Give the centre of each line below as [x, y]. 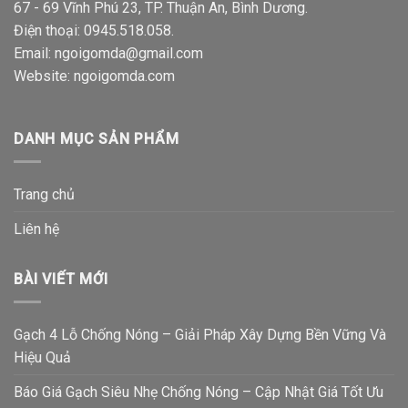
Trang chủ [44, 194]
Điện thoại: [49, 30]
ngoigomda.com [124, 76]
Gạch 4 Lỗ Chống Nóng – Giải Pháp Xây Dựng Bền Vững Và [200, 334]
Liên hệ [36, 229]
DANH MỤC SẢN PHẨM [97, 139]
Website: [44, 76]
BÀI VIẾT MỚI [61, 279]
